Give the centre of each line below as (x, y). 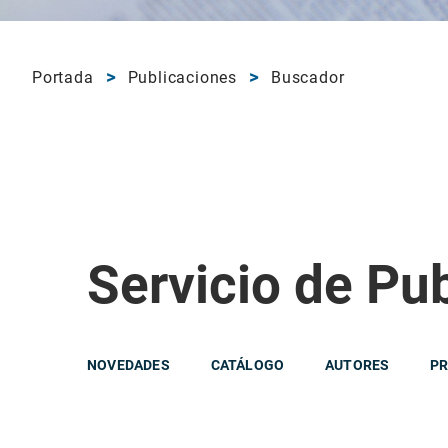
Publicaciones (182, 77)
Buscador (308, 77)
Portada (63, 77)
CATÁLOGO (247, 364)
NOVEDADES (128, 364)
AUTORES (357, 364)
